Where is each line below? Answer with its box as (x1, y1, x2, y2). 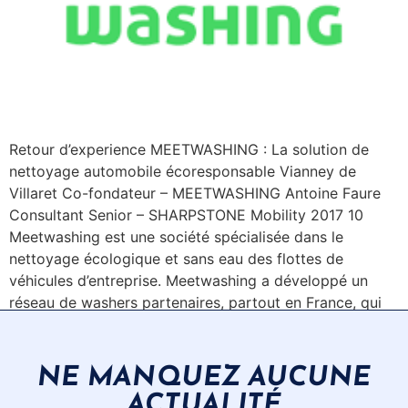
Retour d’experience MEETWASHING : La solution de (9, 139, 369, 158)
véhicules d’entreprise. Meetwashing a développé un (9, 270, 368, 290)
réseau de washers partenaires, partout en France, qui (9, 292, 382, 311)
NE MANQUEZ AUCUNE (37, 363, 371, 393)
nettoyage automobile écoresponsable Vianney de (9, 161, 356, 180)
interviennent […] (9, 314, 126, 333)
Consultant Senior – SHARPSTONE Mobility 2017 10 (9, 205, 363, 224)
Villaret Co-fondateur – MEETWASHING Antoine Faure (9, 183, 381, 202)
